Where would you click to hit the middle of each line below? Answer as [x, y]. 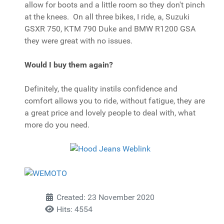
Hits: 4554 [74, 209]
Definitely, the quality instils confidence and [101, 89]
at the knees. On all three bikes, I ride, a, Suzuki [107, 17]
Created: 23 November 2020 [105, 197]
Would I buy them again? [69, 65]
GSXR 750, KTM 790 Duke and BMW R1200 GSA [110, 29]
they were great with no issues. [78, 41]
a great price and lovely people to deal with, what [110, 113]
